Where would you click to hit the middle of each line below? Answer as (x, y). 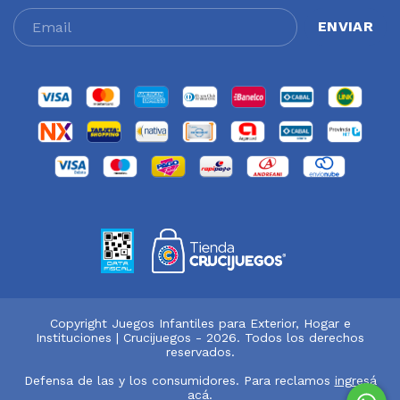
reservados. (200, 351)
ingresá (355, 380)
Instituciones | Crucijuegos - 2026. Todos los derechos (200, 337)
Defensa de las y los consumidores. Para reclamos (177, 380)
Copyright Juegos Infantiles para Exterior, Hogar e (200, 323)
